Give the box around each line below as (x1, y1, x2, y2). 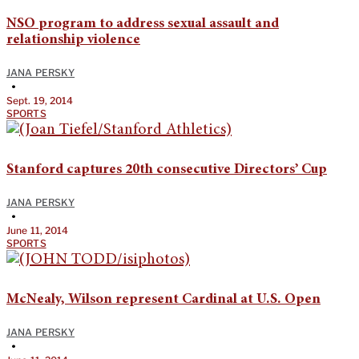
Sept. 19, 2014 (6, 95, 74, 107)
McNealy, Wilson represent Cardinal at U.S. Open (6, 292, 321, 308)
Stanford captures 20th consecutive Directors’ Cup (6, 163, 327, 178)
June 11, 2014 (6, 224, 69, 237)
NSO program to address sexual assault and (6, 17, 279, 32)
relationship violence (6, 33, 140, 48)
